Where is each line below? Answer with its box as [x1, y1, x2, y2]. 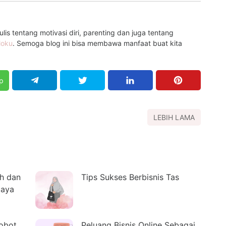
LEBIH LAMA [153, 112, 195, 122]
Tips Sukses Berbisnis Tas [81, 172, 179, 182]
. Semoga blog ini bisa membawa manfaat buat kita [13, 39, 182, 48]
